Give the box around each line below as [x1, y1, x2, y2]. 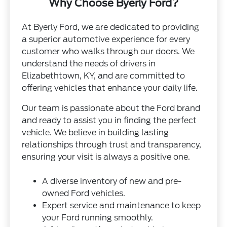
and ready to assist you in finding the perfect [22, 116, 197, 126]
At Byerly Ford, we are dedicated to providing [22, 22, 200, 32]
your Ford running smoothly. [42, 213, 154, 223]
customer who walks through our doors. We [22, 47, 195, 57]
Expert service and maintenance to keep [42, 201, 201, 211]
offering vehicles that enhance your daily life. [22, 83, 198, 93]
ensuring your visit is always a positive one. [22, 152, 191, 162]
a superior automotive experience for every [22, 34, 191, 45]
